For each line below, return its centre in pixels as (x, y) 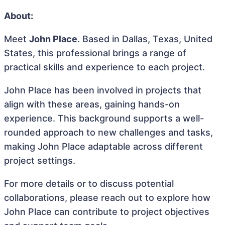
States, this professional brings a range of (95, 53)
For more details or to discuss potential (89, 184)
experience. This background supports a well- (104, 118)
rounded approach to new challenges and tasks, (108, 132)
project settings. (40, 160)
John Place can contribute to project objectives (107, 212)
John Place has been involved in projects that (103, 90)
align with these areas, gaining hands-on (92, 104)
